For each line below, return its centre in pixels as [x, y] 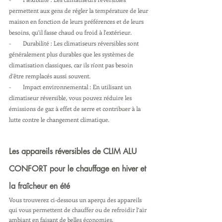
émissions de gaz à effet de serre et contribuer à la [76, 109]
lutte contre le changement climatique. [59, 119]
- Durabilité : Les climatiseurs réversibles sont [75, 43]
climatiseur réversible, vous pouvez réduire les [71, 98]
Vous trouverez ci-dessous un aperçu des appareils [76, 200]
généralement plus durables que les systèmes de [72, 54]
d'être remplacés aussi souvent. [50, 76]
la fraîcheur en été [39, 186]
